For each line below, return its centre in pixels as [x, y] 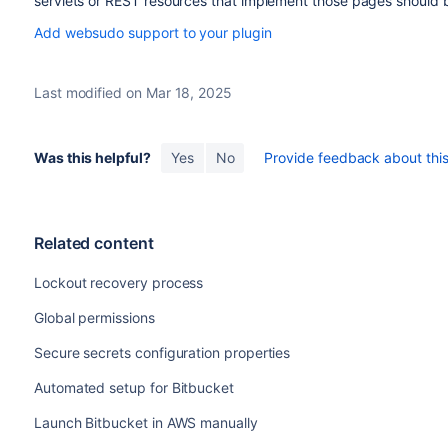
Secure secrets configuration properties [162, 352]
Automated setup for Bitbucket [133, 387]
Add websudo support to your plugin [152, 32]
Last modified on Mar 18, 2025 [132, 92]
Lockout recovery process [118, 282]
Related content [93, 243]
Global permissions [94, 317]
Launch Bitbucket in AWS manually [145, 422]
